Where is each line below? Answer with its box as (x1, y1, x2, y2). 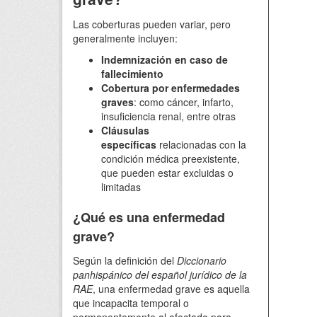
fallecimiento (101, 67, 163, 81)
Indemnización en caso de (101, 52, 228, 67)
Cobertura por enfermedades (101, 81, 240, 95)
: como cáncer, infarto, (134, 95, 234, 109)
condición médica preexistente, (101, 151, 240, 166)
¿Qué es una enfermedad (73, 208, 225, 226)
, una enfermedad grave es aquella (93, 282, 250, 296)
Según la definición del (73, 253, 177, 267)
